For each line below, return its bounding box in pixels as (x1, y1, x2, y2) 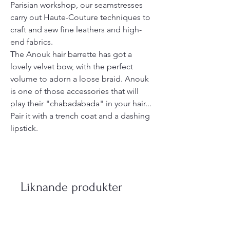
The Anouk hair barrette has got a (10, 49, 132, 60)
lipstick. (10, 123, 38, 133)
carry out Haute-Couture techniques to (10, 12, 150, 23)
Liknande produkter (21, 180, 122, 195)
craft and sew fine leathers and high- (10, 25, 142, 35)
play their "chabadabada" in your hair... (10, 99, 151, 109)
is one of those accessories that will (10, 86, 139, 97)
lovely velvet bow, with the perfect (10, 62, 133, 72)
